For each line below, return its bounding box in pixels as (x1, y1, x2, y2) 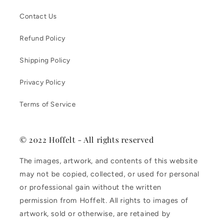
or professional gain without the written (20, 183, 162, 192)
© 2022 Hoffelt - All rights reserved (20, 134, 154, 145)
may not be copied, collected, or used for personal (20, 170, 200, 179)
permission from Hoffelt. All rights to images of (20, 196, 189, 205)
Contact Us (20, 12, 57, 21)
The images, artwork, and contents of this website (20, 156, 198, 166)
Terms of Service (20, 100, 76, 109)
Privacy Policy (20, 78, 66, 87)
